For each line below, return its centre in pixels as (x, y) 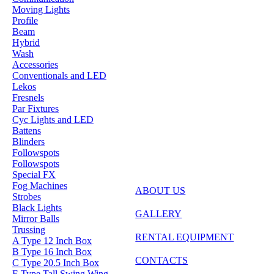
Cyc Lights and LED (53, 120)
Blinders (28, 142)
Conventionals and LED (59, 76)
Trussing (29, 230)
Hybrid (26, 43)
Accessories (35, 65)
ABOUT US (161, 191)
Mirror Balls (36, 219)
